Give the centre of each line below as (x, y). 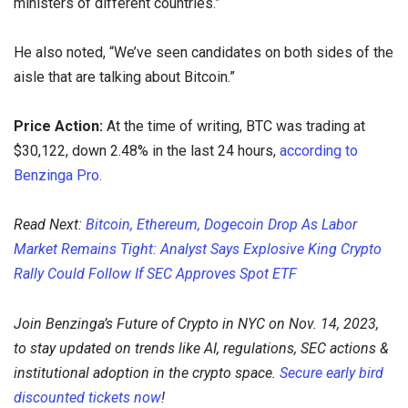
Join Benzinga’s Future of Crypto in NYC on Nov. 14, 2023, (196, 323)
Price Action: (60, 127)
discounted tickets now (87, 397)
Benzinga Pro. (58, 176)
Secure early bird (331, 372)
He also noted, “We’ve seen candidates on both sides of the (204, 53)
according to (319, 151)
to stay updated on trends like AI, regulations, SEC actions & (201, 348)
